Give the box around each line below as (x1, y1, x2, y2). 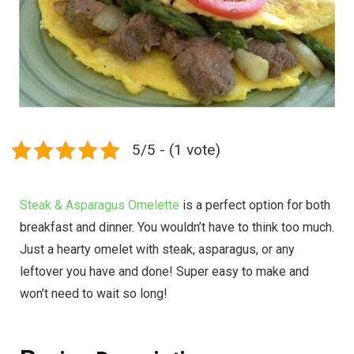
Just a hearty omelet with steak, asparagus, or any (20, 241, 295, 257)
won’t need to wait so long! (20, 285, 168, 301)
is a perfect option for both (179, 197, 330, 213)
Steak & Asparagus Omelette (20, 197, 179, 213)
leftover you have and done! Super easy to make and (20, 263, 309, 279)
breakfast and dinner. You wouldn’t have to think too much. (20, 219, 334, 235)
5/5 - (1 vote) (132, 140, 220, 159)
